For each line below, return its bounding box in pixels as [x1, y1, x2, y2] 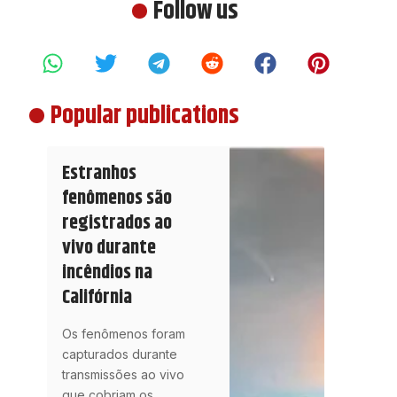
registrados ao [61, 207, 172, 238]
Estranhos [61, 158, 136, 189]
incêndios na [61, 257, 152, 288]
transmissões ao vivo [61, 366, 184, 382]
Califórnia [61, 282, 132, 313]
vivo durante [61, 232, 156, 263]
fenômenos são [61, 183, 172, 214]
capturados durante [61, 346, 177, 362]
